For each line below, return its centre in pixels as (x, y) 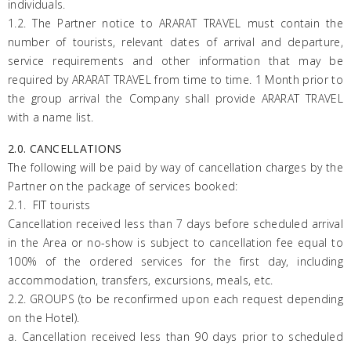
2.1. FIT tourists (49, 205)
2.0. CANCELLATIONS (65, 148)
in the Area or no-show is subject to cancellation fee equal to (175, 242)
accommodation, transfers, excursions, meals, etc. (142, 280)
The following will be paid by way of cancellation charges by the (175, 167)
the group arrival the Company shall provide (135, 98)
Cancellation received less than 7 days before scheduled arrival (175, 224)
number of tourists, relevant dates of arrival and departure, (175, 42)
